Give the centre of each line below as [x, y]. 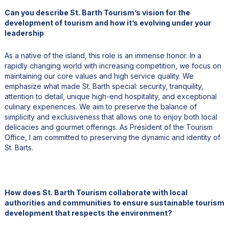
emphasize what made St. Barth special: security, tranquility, [104, 86]
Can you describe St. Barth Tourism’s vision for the [97, 13]
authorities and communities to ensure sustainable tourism [114, 203]
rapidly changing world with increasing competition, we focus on [113, 66]
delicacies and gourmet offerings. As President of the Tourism [108, 127]
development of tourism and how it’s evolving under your [108, 23]
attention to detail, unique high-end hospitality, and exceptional [110, 97]
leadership [24, 33]
